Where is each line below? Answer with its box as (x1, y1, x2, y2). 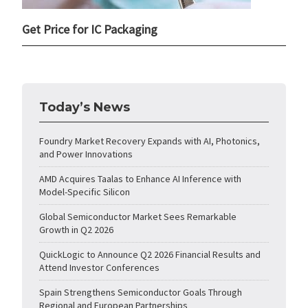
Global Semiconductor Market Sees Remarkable (39, 210, 237, 223)
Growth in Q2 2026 (39, 223, 114, 236)
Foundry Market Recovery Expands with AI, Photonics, (39, 135, 261, 148)
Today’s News (39, 100, 131, 115)
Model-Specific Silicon (39, 186, 131, 199)
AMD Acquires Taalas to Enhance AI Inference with (39, 173, 242, 186)
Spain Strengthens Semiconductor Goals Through (39, 286, 243, 299)
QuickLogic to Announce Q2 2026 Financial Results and (39, 248, 261, 261)
